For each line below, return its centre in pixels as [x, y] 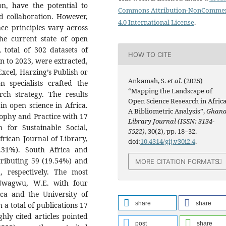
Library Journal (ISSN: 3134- [172, 121]
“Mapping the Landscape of [171, 91]
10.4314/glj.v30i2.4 [168, 141]
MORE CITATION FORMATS [177, 161]
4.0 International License [156, 22]
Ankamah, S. [148, 80]
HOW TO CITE [150, 54]
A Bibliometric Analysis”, [167, 111]
